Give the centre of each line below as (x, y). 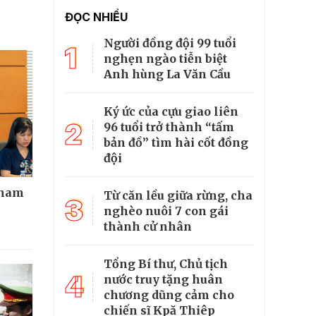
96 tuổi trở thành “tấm (169, 127)
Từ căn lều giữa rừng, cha (178, 196)
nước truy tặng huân (163, 280)
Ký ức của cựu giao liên (171, 112)
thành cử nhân (148, 227)
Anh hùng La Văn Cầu (167, 74)
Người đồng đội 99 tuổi (170, 43)
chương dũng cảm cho (169, 295)
